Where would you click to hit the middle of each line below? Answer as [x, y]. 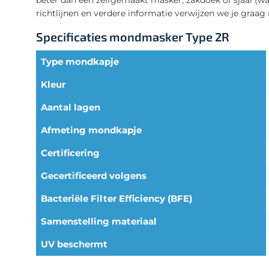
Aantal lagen [71, 107]
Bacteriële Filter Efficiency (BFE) [116, 198]
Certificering [70, 153]
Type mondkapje [80, 61]
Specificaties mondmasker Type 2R [133, 36]
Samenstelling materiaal [99, 221]
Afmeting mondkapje [91, 130]
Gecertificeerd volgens [94, 175]
